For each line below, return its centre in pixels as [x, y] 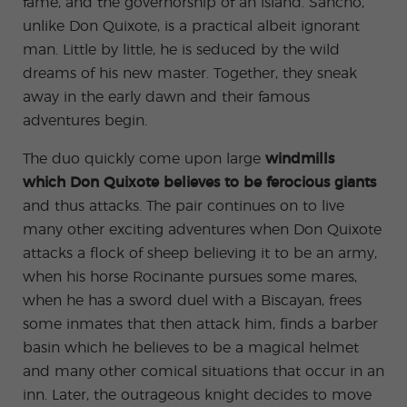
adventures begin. [85, 121]
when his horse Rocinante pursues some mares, [190, 277]
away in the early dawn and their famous [166, 97]
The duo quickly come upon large [144, 159]
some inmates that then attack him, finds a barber [200, 324]
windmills [300, 159]
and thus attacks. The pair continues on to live [184, 206]
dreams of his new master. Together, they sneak [190, 74]
